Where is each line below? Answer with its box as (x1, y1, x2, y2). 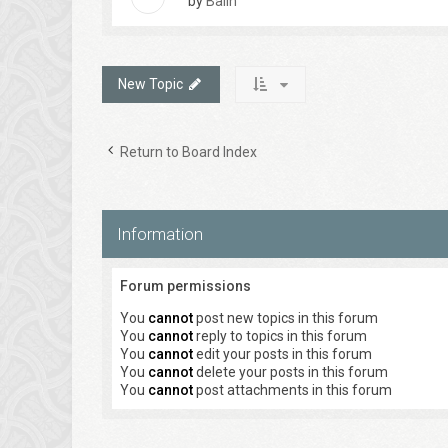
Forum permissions (120, 278, 251, 294)
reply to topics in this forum (193, 328, 367, 344)
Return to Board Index (120, 144, 257, 160)
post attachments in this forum (193, 382, 392, 398)
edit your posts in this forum (193, 346, 372, 362)
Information (117, 224, 203, 244)
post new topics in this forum (193, 310, 378, 326)
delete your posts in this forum (193, 364, 388, 380)
